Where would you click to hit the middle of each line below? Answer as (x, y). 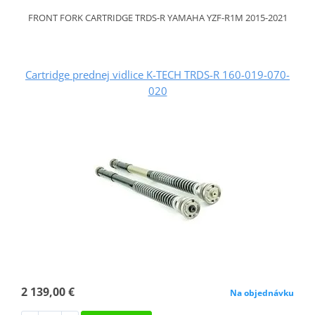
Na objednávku (262, 292)
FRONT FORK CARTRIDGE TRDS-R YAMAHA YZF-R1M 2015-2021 (157, 17)
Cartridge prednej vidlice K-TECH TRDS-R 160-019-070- (157, 74)
